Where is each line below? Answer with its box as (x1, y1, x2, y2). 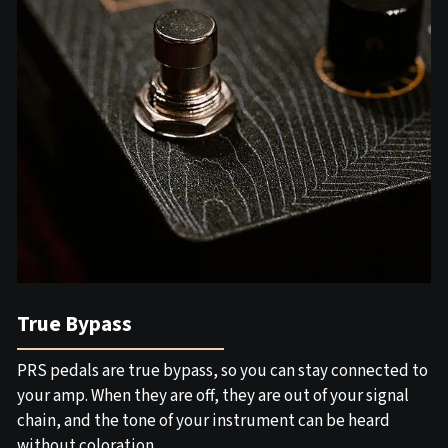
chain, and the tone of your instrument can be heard (17, 408, 390, 433)
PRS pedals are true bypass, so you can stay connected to (17, 358, 428, 383)
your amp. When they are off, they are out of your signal (17, 383, 409, 408)
